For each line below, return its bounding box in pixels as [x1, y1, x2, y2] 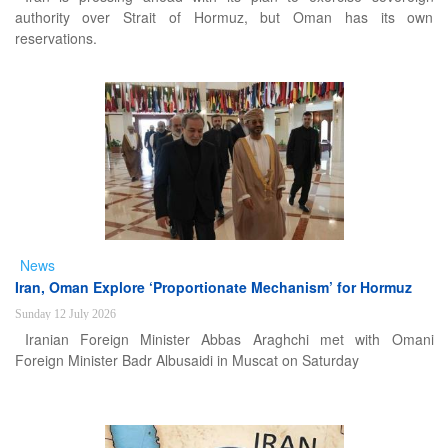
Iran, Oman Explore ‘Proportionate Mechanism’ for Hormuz [14, 277, 412, 297]
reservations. [14, 28, 97, 48]
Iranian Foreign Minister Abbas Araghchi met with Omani [24, 329, 434, 349]
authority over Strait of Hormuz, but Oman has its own [14, 7, 434, 27]
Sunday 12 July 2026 [14, 307, 116, 321]
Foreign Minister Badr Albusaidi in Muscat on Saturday [14, 350, 359, 370]
